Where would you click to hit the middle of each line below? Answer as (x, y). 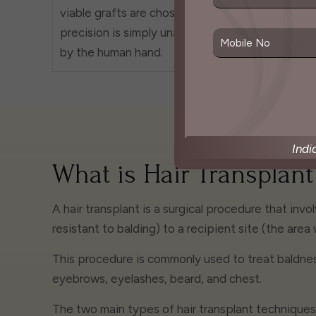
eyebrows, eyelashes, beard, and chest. (157, 278)
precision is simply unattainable (144, 32)
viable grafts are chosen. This (138, 12)
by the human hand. (111, 52)
